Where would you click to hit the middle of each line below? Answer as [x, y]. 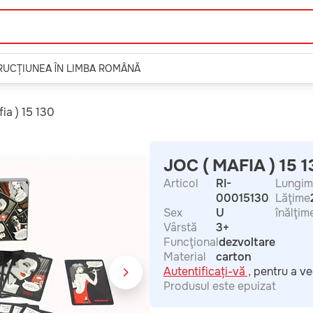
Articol [181, 183]
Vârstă [180, 227]
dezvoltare [247, 242]
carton [234, 257]
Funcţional [191, 242]
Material [185, 257]
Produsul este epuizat [220, 286]
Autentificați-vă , [207, 271]
